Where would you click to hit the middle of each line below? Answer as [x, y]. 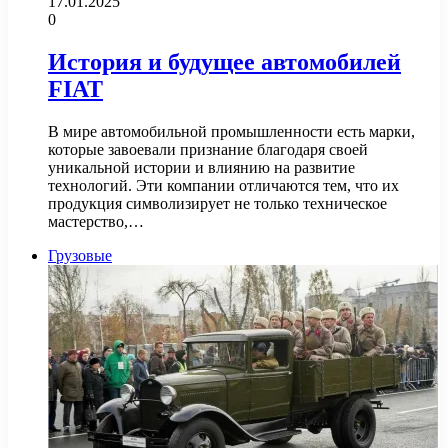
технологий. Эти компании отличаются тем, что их [223, 185]
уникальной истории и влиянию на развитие [201, 167]
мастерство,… [96, 221]
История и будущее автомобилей [224, 61]
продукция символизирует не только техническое [217, 203]
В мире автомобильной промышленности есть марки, [231, 131]
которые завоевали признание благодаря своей [208, 149]
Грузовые [80, 255]
